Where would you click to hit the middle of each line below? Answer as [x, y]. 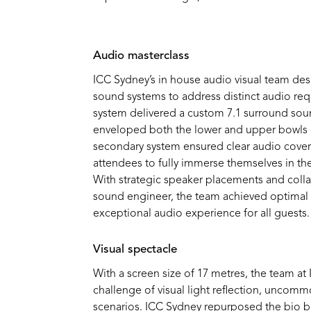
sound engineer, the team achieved [182, 197]
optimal [289, 197]
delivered [155, 114]
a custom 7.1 [210, 114]
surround [265, 114]
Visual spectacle [135, 250]
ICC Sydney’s [126, 81]
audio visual [233, 81]
